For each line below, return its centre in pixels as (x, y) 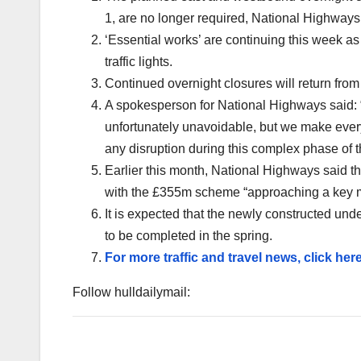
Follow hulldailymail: (131, 292)
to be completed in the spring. (189, 235)
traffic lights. (139, 61)
